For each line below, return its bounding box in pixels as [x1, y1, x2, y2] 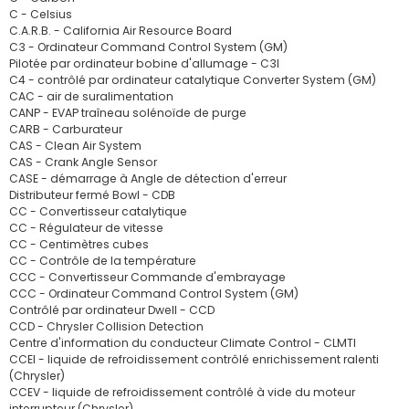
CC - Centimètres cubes [9, 236, 149, 252]
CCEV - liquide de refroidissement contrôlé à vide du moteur [9, 384, 355, 400]
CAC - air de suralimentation [9, 89, 173, 104]
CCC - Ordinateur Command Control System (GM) [9, 286, 299, 301]
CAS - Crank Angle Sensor [9, 154, 157, 170]
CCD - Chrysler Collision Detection [9, 319, 204, 334]
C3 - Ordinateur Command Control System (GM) [9, 39, 288, 55]
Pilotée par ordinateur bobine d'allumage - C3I [9, 56, 279, 71]
